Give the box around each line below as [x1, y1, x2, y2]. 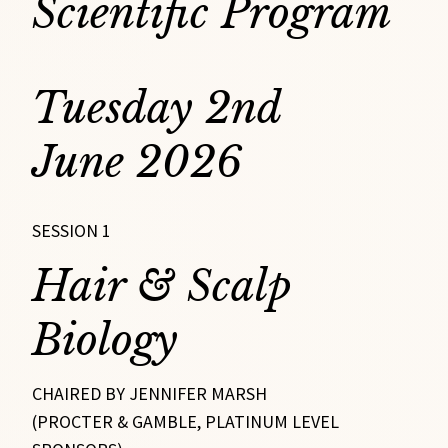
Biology [32, 313, 179, 366]
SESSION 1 [32, 219, 112, 243]
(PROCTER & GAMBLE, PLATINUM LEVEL [32, 410, 340, 434]
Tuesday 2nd [32, 81, 282, 134]
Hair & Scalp [32, 259, 293, 312]
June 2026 [32, 135, 244, 188]
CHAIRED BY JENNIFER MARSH [32, 382, 268, 406]
